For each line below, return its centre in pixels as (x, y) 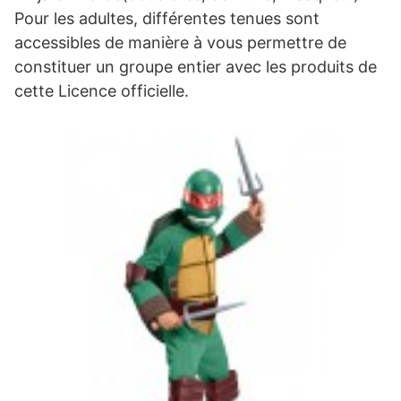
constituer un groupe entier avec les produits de (196, 66)
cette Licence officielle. (102, 90)
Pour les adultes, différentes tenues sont (167, 18)
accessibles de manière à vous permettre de (180, 42)
